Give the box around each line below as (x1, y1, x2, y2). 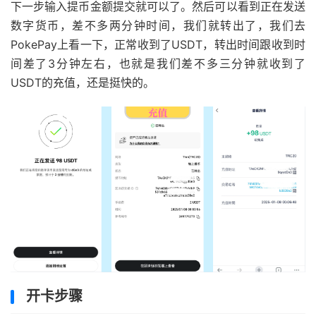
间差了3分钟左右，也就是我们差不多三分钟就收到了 (11, 56, 305, 71)
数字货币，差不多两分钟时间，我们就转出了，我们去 (11, 18, 305, 32)
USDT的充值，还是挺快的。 (11, 75, 154, 90)
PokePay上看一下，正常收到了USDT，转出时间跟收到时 (11, 37, 305, 51)
